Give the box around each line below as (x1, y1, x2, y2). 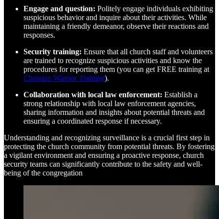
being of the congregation (4, 168, 83, 177)
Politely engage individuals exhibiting (95, 4, 213, 13)
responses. (23, 30, 55, 39)
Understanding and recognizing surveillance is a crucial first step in (4, 133, 210, 142)
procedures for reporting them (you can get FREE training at (23, 65, 209, 73)
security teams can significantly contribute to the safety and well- (4, 159, 202, 168)
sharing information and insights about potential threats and (23, 108, 205, 116)
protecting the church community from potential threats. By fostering (4, 142, 215, 151)
